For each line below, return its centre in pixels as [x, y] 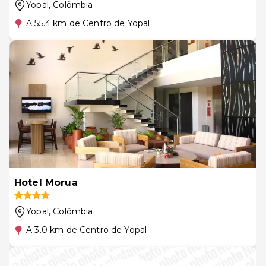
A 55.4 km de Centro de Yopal [88, 23]
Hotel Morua [46, 183]
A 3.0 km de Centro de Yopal [87, 230]
